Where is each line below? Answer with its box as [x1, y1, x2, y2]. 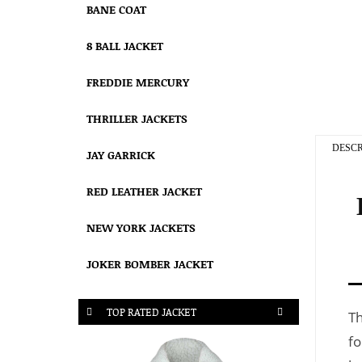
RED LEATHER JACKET [86, 183, 202, 199]
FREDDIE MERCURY [86, 74, 189, 90]
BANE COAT [86, 2, 146, 17]
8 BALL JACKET [86, 38, 163, 53]
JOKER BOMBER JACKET [86, 256, 213, 271]
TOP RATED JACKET [107, 305, 196, 319]
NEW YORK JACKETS [86, 220, 196, 235]
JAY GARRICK [86, 147, 155, 162]
